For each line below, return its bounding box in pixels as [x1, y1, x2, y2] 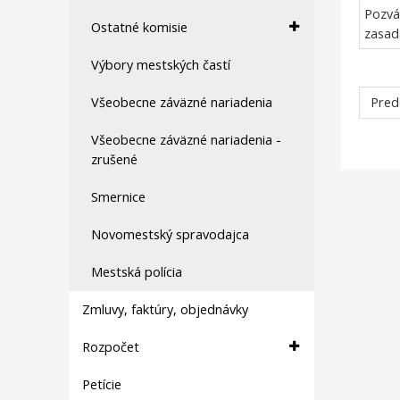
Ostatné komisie [91, 19, 187, 36]
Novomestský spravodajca [91, 226, 249, 243]
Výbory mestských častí [91, 56, 230, 73]
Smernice [91, 188, 146, 205]
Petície [82, 376, 121, 393]
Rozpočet [82, 338, 139, 355]
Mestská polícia [91, 263, 182, 280]
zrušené [91, 151, 137, 168]
